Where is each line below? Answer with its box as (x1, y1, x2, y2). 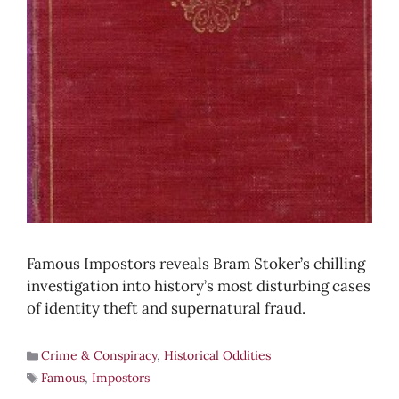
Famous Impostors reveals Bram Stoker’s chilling (27, 254, 365, 273)
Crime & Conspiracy (40, 347, 157, 363)
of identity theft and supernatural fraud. (27, 298, 305, 318)
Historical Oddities (163, 347, 271, 363)
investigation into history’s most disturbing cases (27, 276, 370, 296)
